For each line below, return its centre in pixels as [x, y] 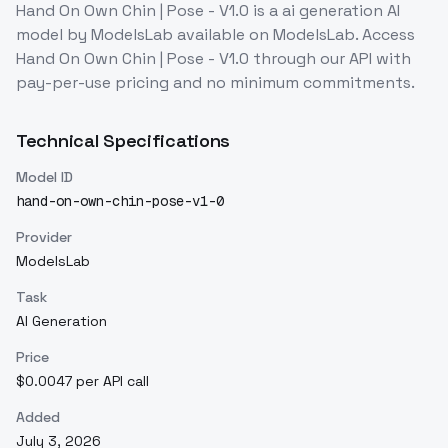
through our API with [330, 58]
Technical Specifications [123, 140]
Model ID [44, 177]
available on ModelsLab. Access [296, 34]
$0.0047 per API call [82, 381]
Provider [44, 237]
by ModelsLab [118, 34]
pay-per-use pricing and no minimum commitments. [215, 82]
